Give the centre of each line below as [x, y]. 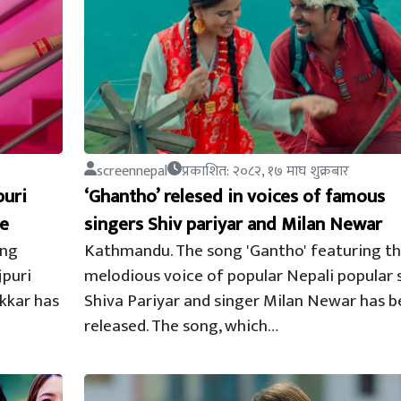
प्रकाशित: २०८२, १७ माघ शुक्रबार [265, 171]
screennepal [132, 171]
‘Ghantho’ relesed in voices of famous [234, 196]
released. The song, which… [181, 326]
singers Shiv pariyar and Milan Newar [233, 224]
